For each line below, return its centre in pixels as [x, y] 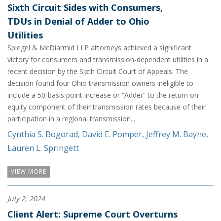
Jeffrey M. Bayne [176, 134]
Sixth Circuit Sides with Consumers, [85, 8]
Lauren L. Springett [43, 148]
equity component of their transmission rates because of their [107, 107]
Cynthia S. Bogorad [43, 134]
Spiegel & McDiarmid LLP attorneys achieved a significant [99, 48]
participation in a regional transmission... [71, 119]
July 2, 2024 [26, 198]
